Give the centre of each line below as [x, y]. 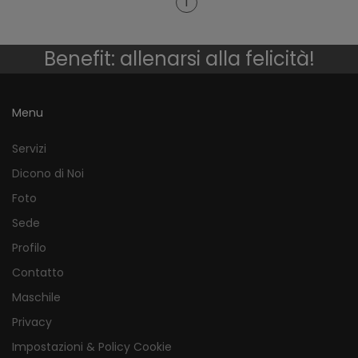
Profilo [29, 248]
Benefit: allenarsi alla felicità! [179, 59]
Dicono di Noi [48, 174]
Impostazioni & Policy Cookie [92, 347]
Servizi [29, 149]
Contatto [38, 273]
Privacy [32, 322]
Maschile [36, 298]
